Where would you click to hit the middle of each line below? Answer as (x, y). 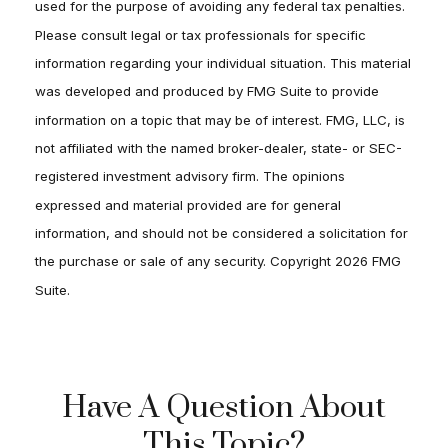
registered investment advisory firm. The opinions (190, 176)
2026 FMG (368, 261)
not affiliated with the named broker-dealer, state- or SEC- (218, 147)
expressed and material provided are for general (188, 204)
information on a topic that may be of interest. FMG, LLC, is (220, 119)
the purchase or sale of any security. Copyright (185, 261)
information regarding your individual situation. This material (223, 62)
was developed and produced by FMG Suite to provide (207, 91)
